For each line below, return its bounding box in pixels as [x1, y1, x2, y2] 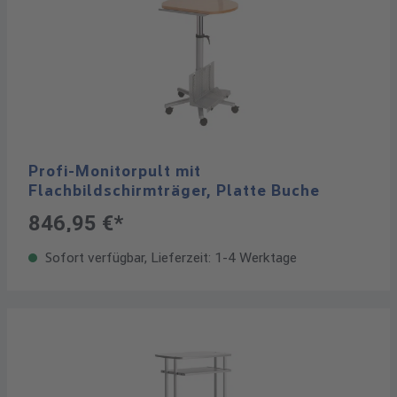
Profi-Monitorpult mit [28, 161, 201, 180]
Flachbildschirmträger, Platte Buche [28, 181, 320, 199]
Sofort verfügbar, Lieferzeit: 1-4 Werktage [42, 249, 297, 266]
